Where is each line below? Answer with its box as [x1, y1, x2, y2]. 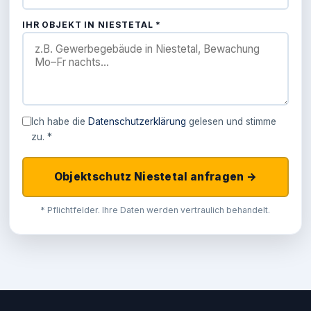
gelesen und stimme [186, 116, 277, 128]
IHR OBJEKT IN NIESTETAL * [22, 19, 162, 31]
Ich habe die [31, 116, 89, 128]
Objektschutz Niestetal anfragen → [53, 169, 258, 183]
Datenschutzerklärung [88, 116, 187, 128]
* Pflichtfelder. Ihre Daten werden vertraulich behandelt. [40, 205, 271, 216]
